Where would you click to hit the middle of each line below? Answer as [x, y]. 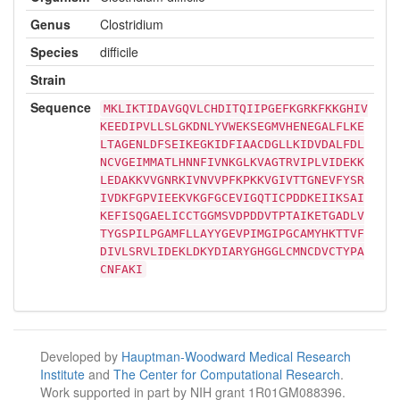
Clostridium [132, 24]
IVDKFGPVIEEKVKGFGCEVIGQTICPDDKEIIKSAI [232, 197]
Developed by [81, 356]
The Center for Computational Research [227, 374]
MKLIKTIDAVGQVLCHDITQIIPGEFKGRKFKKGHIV [236, 108]
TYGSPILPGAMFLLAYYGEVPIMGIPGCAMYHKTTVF [232, 233]
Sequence [61, 107]
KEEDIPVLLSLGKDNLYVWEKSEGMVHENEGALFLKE [232, 126]
